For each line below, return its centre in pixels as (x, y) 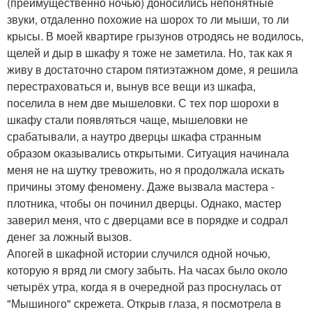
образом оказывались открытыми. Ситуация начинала (148, 153)
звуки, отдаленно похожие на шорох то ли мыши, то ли (148, 19)
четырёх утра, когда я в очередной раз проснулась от (144, 287)
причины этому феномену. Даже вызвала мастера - (141, 186)
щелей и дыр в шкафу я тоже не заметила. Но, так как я (150, 53)
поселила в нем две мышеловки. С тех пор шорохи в (143, 103)
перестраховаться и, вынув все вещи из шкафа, (131, 86)
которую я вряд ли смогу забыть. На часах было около (147, 270)
